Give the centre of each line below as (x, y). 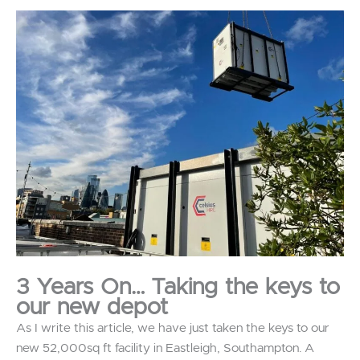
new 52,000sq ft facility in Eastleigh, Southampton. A (165, 348)
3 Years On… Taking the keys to (178, 287)
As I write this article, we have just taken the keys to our (173, 328)
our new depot (92, 307)
